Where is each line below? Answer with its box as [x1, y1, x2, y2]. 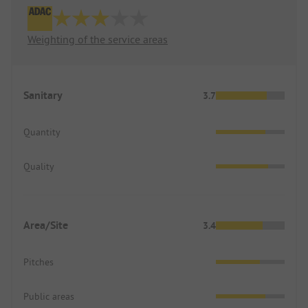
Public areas [23, 290, 74, 303]
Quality [23, 160, 54, 173]
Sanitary [23, 88, 63, 103]
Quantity [23, 126, 60, 139]
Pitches [23, 256, 54, 269]
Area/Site [23, 218, 68, 233]
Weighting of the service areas [27, 32, 168, 47]
